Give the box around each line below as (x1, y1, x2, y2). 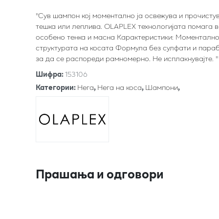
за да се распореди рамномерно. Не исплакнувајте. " (35, 52, 218, 64)
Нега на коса (97, 81, 142, 93)
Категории (35, 81, 74, 93)
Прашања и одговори (35, 164, 164, 183)
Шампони (145, 81, 178, 93)
